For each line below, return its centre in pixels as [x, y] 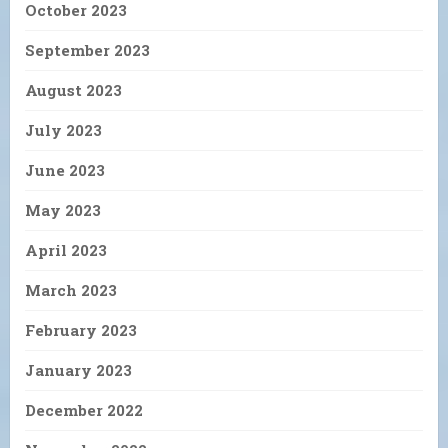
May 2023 [63, 209]
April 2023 [66, 249]
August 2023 [73, 89]
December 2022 [84, 409]
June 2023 [65, 169]
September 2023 [87, 49]
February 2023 [81, 329]
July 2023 [63, 129]
